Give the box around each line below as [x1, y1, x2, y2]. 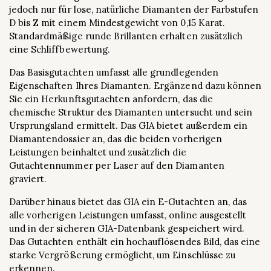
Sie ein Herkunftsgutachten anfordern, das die [9, 93, 213, 105]
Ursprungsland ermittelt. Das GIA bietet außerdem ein [9, 119, 248, 131]
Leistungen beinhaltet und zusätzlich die [9, 146, 186, 158]
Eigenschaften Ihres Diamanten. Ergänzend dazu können [9, 79, 262, 91]
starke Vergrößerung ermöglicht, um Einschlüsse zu [9, 249, 235, 261]
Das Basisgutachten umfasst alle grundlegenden [9, 66, 218, 78]
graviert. [9, 172, 47, 184]
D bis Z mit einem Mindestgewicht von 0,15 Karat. [9, 16, 225, 28]
